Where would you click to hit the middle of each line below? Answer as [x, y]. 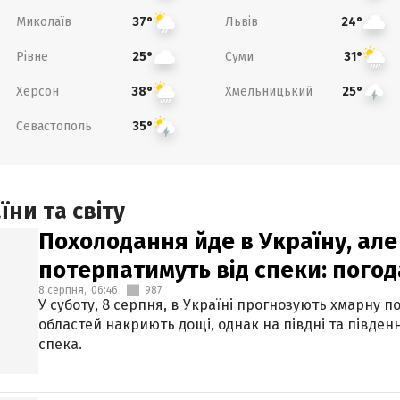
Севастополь [54, 126]
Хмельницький [269, 91]
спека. [60, 344]
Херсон [37, 91]
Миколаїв [43, 21]
